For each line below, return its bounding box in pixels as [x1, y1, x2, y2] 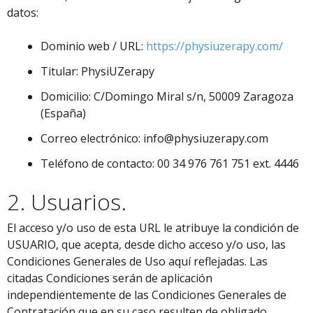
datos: [7, 5, 38, 20]
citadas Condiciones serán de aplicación [7, 270, 212, 286]
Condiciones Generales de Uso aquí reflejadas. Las [7, 254, 268, 269]
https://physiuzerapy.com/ [146, 38, 283, 54]
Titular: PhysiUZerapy [41, 64, 154, 79]
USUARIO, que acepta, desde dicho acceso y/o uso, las [7, 237, 286, 252]
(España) [41, 105, 86, 121]
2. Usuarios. [7, 187, 126, 217]
